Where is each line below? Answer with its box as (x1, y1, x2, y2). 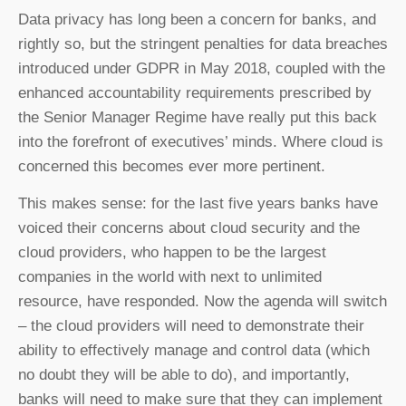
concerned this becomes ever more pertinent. (18, 157, 325, 175)
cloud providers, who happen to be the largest (18, 244, 326, 262)
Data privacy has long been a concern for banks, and (18, 10, 376, 28)
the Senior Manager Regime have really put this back (18, 108, 377, 126)
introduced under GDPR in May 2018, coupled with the (18, 59, 385, 77)
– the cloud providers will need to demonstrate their (18, 317, 364, 335)
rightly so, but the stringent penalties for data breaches (18, 34, 388, 53)
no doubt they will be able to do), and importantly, (18, 366, 350, 384)
